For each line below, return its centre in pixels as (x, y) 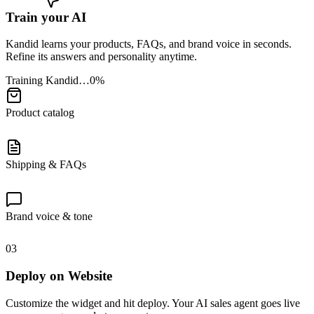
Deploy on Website (59, 276)
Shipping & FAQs (46, 165)
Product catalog (40, 113)
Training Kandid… (48, 81)
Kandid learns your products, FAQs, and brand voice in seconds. (149, 44)
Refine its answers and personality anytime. (101, 57)
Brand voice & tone (49, 217)
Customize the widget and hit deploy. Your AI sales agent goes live (153, 303)
